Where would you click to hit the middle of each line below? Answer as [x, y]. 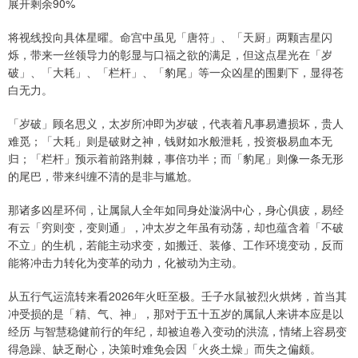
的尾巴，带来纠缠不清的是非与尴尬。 [103, 175]
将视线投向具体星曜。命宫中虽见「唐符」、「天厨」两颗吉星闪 [170, 36]
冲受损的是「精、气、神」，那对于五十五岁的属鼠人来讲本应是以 [176, 313]
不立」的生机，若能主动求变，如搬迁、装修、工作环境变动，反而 [176, 244]
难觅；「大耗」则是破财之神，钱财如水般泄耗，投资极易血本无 [170, 140]
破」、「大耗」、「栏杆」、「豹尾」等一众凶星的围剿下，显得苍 [176, 72]
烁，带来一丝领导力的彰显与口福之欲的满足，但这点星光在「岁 [170, 54]
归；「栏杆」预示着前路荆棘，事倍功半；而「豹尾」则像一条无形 [176, 158]
